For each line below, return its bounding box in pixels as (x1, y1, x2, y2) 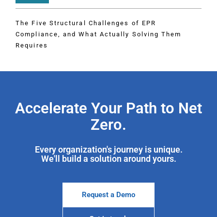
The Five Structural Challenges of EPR (15, 19, 156, 27)
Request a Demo (82, 190, 135, 199)
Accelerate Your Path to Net (15, 99, 202, 118)
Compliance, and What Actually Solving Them (15, 30, 182, 38)
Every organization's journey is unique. (34, 144, 183, 155)
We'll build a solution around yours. (41, 154, 176, 164)
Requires (15, 41, 48, 49)
